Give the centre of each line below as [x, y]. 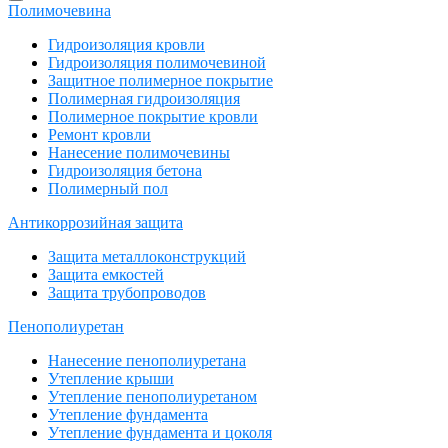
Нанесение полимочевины [139, 152]
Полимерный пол [108, 188]
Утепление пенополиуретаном [152, 396]
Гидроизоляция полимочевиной [157, 62]
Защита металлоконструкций [147, 256]
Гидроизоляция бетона [125, 170]
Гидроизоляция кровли [126, 44]
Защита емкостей [106, 274]
